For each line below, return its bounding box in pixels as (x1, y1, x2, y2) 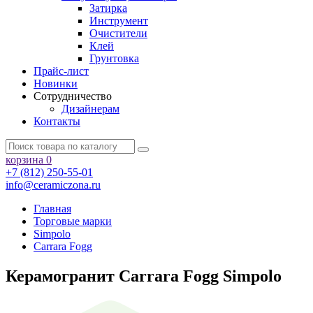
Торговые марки (34, 215, 112, 227)
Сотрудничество (34, 90, 112, 102)
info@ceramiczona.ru (6, 179, 101, 191)
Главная (34, 203, 71, 214)
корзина (6, 154, 43, 166)
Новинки (34, 78, 78, 89)
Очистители (89, 27, 147, 39)
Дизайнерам (61, 103, 119, 115)
